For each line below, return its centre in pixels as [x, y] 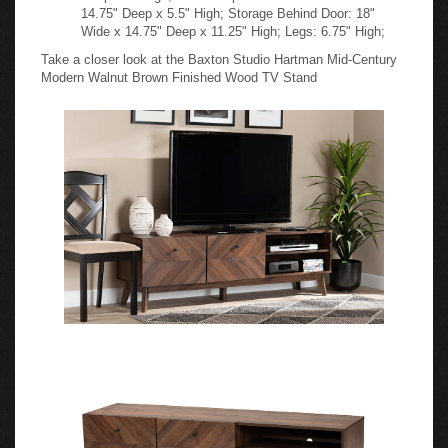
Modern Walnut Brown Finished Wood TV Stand [179, 71]
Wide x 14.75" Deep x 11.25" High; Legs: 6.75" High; [233, 25]
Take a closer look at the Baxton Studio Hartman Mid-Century [219, 53]
